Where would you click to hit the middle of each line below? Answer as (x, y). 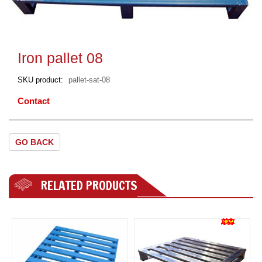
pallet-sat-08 (89, 80)
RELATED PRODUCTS (88, 185)
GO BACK (35, 142)
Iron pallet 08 (60, 58)
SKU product (39, 80)
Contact (34, 101)
